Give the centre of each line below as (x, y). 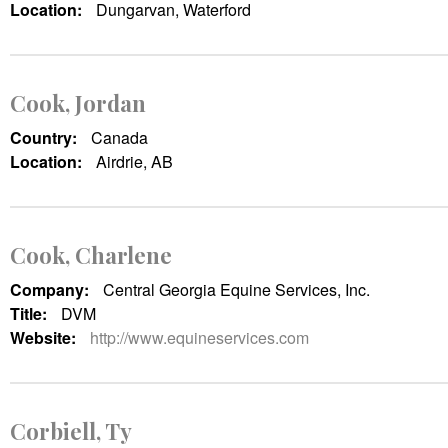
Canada (119, 137)
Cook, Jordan (78, 102)
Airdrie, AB (134, 161)
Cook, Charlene (91, 254)
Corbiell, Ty (71, 430)
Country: (45, 137)
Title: (30, 313)
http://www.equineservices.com (199, 337)
